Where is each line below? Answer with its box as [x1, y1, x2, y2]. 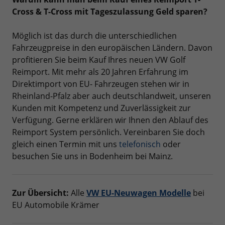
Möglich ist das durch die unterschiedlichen [12, 30, 177, 42]
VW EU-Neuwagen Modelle [86, 187, 191, 199]
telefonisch [119, 139, 161, 150]
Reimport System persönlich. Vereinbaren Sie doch [12, 127, 205, 138]
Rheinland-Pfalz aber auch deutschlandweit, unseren [12, 90, 211, 102]
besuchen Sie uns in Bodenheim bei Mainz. [12, 151, 173, 162]
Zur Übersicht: [12, 187, 69, 199]
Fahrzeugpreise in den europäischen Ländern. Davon [12, 42, 212, 54]
